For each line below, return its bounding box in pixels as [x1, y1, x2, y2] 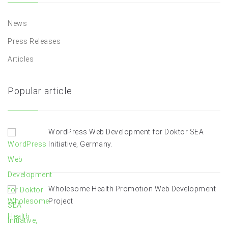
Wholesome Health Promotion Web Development [48, 185, 216, 193]
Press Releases [8, 37, 61, 45]
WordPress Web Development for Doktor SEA [48, 128, 204, 136]
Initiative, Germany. [48, 140, 112, 148]
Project [48, 197, 73, 205]
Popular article [8, 85, 72, 96]
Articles [8, 55, 34, 63]
